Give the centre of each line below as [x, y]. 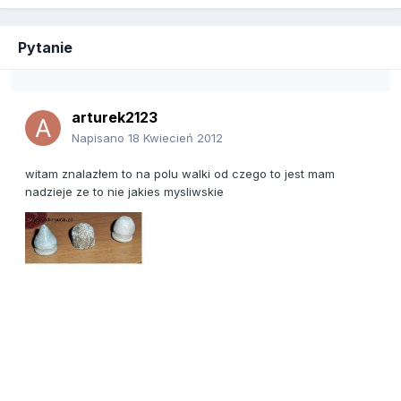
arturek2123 [115, 118]
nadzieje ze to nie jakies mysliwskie [124, 192]
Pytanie [45, 48]
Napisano [100, 138]
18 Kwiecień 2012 [175, 138]
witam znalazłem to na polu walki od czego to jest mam [180, 174]
